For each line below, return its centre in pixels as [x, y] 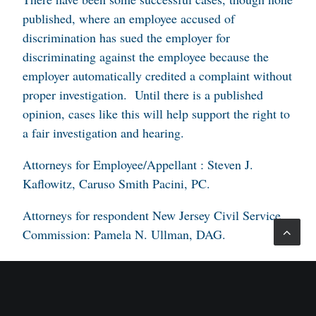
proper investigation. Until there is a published [143, 95]
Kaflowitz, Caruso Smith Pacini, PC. [116, 183]
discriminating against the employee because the [146, 56]
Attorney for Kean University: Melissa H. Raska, [147, 266]
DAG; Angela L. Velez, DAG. [99, 285]
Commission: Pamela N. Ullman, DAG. [124, 234]
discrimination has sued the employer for [126, 37]
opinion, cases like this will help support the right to [156, 114]
